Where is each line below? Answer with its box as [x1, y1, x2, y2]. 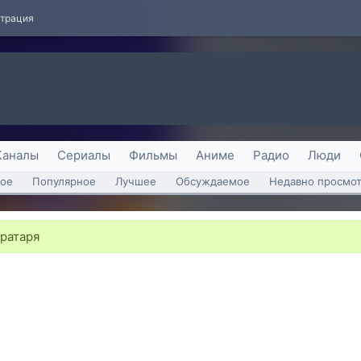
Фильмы [129, 147, 177, 163]
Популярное [32, 175, 96, 188]
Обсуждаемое [176, 175, 250, 188]
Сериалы [57, 147, 110, 163]
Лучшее [115, 175, 156, 188]
